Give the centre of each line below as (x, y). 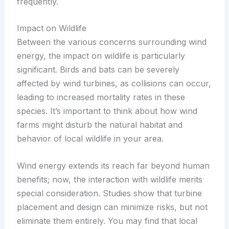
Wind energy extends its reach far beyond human (113, 165)
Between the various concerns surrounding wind (111, 42)
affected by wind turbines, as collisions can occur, (114, 84)
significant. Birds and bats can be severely (98, 70)
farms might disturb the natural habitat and (99, 125)
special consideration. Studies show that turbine (109, 193)
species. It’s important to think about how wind (107, 111)
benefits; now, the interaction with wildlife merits (109, 179)
